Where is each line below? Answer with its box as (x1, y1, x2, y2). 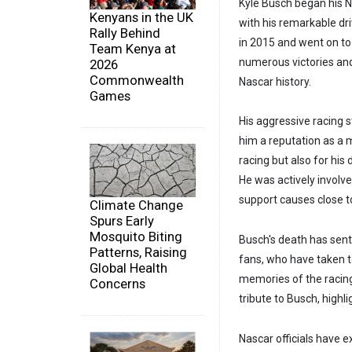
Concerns (90, 275, 145, 291)
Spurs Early (90, 212, 154, 229)
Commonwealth (90, 72, 184, 89)
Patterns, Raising (90, 244, 187, 260)
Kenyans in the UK (90, 9, 193, 26)
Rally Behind (90, 25, 160, 42)
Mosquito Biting (90, 228, 182, 244)
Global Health (90, 259, 167, 276)
